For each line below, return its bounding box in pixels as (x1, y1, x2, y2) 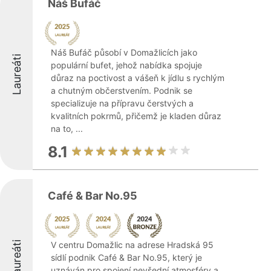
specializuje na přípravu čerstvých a (51, 98, 194, 108)
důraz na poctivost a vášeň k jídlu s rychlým (51, 73, 224, 83)
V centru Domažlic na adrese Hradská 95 (51, 240, 214, 250)
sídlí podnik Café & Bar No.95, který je (51, 252, 202, 263)
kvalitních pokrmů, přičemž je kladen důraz (51, 111, 221, 121)
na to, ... (51, 123, 83, 134)
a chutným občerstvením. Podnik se (51, 85, 192, 96)
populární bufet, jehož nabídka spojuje (51, 60, 202, 70)
